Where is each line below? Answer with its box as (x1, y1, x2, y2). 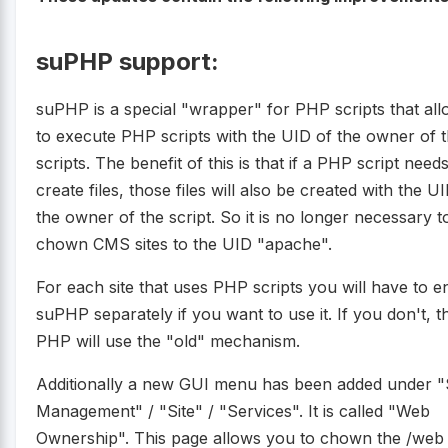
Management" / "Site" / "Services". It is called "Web (36, 401, 430, 422)
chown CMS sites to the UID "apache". (36, 234, 332, 255)
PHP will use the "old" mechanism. (36, 331, 300, 352)
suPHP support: (36, 46, 219, 76)
